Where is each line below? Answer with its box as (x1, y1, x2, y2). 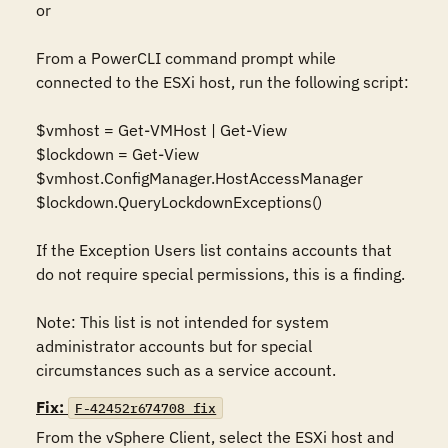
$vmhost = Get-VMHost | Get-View (36, 120, 287, 140)
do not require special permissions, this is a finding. (36, 264, 405, 284)
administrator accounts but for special (36, 336, 312, 356)
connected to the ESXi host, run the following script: (36, 72, 409, 92)
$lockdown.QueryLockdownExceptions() (36, 192, 322, 212)
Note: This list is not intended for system (36, 312, 329, 332)
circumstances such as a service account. (36, 360, 336, 380)
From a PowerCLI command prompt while (36, 48, 336, 68)
